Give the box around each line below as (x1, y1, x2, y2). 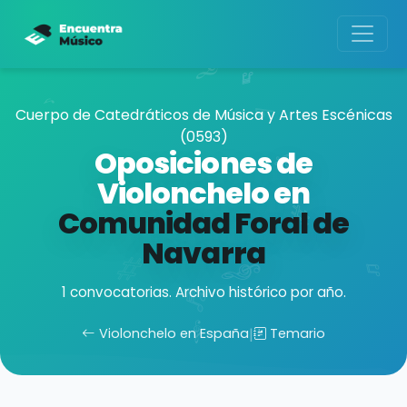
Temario (270, 324, 326, 342)
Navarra (142, 233, 265, 273)
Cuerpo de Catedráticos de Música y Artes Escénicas (15, 104, 392, 125)
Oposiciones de (94, 143, 313, 184)
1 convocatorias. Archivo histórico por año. (61, 283, 346, 302)
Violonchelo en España (98, 324, 249, 342)
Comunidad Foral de (57, 203, 350, 243)
